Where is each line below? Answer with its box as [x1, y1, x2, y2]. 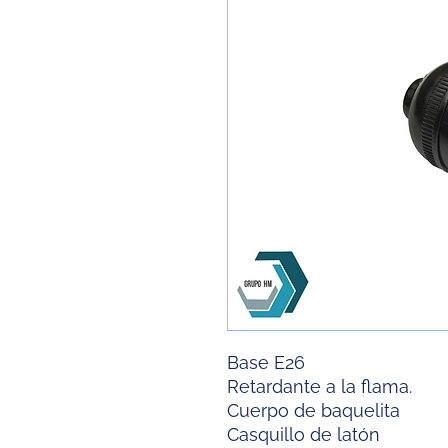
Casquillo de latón [227, 424, 380, 446]
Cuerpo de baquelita [227, 400, 400, 422]
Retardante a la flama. [227, 376, 412, 398]
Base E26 [227, 352, 305, 374]
